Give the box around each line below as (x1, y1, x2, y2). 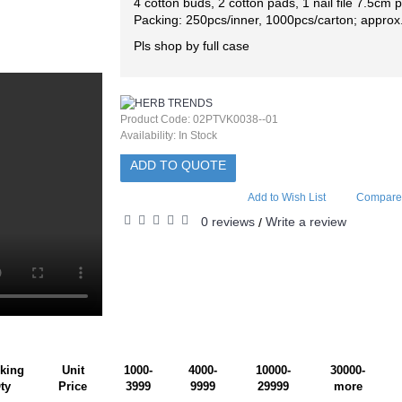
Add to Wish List (247, 191, 326, 204)
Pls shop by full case (134, 39, 249, 53)
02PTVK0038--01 (193, 113, 278, 126)
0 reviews (201, 214, 255, 229)
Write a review (266, 214, 346, 229)
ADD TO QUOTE (130, 158, 226, 172)
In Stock (179, 129, 217, 142)
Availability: (120, 129, 179, 142)
